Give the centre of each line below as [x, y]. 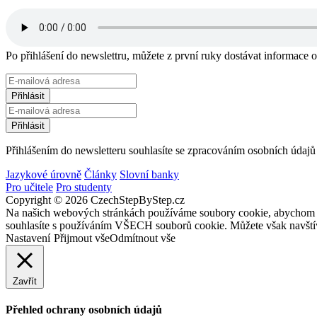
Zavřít [25, 281]
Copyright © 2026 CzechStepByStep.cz [95, 200]
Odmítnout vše [143, 238]
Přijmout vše [82, 238]
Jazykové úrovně [44, 174]
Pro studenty [84, 187]
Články [100, 174]
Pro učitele [29, 187]
